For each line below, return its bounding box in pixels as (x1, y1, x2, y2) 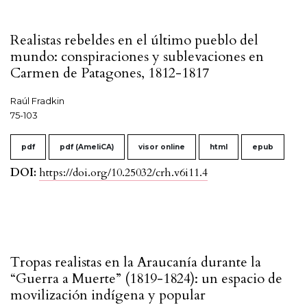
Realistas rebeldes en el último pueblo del (10, 31, 258, 50)
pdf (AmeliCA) (60, 143, 114, 152)
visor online (138, 143, 185, 152)
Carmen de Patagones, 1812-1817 (10, 64, 209, 83)
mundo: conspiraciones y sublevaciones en (10, 47, 264, 66)
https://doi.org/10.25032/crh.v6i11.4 (39, 165, 208, 181)
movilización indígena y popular (10, 286, 206, 305)
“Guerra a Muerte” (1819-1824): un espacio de (10, 269, 282, 288)
